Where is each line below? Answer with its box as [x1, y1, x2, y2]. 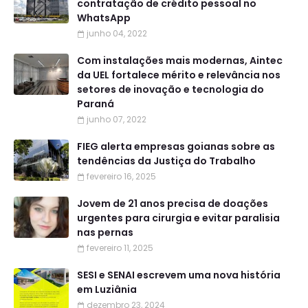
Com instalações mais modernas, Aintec [77, 53, 283, 67]
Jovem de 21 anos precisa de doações [77, 196, 268, 210]
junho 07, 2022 [87, 113, 146, 125]
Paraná [77, 96, 114, 111]
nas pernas [77, 225, 133, 239]
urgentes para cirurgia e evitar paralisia [77, 210, 280, 225]
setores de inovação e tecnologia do [77, 82, 264, 96]
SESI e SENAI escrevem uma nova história [77, 267, 280, 282]
